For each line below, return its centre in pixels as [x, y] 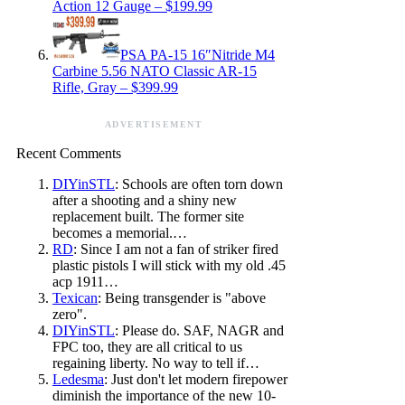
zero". [70, 315]
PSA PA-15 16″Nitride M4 [198, 55]
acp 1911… [85, 282]
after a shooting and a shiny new [145, 201]
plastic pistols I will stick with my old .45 [169, 266]
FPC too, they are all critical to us [147, 347]
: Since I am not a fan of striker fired [176, 250]
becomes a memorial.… [120, 233]
